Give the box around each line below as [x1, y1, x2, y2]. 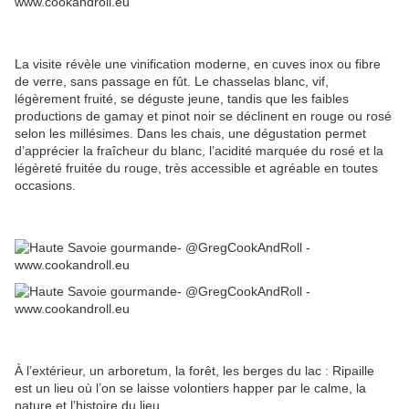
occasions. [15, 177, 76, 193]
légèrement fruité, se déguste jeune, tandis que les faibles [15, 90, 349, 106]
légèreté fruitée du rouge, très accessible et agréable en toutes [15, 160, 378, 175]
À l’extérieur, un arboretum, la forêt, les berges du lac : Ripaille [15, 362, 374, 378]
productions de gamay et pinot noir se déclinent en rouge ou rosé [15, 108, 392, 123]
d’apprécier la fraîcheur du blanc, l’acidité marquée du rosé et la [15, 142, 383, 158]
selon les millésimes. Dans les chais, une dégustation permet [15, 125, 366, 141]
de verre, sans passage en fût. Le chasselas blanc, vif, [15, 73, 329, 89]
